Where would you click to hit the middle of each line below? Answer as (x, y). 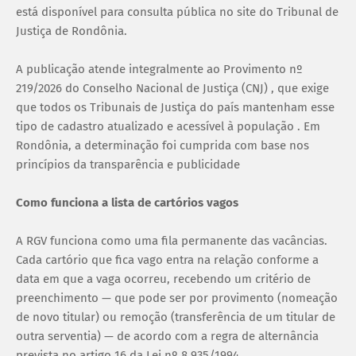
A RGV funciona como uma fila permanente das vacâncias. (172, 240)
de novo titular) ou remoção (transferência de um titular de (176, 317)
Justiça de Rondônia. (72, 31)
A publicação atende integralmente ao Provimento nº (159, 69)
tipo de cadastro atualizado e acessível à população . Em (168, 126)
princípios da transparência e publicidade (128, 164)
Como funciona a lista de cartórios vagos (127, 202)
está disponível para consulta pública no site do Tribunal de (177, 12)
